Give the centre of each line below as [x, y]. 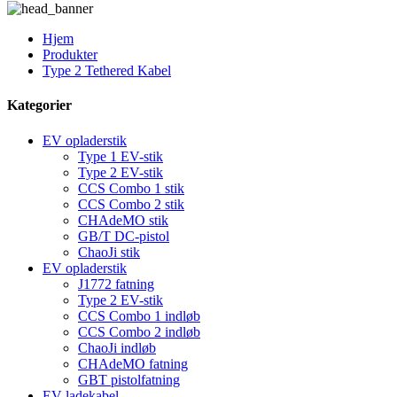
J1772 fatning [116, 284]
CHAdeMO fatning [133, 363]
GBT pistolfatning [129, 379]
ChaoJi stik [109, 252]
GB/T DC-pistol [124, 236]
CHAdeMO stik [123, 220]
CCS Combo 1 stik [131, 188]
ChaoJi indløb [117, 347]
